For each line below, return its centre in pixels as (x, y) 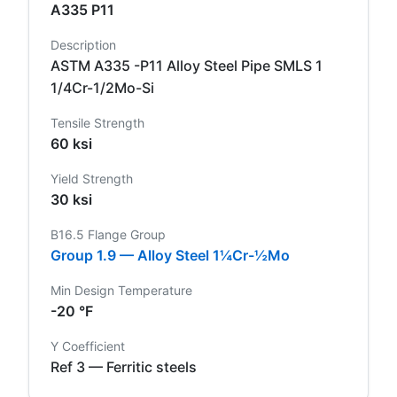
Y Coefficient (88, 346)
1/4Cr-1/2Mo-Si (102, 87)
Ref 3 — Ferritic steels (124, 366)
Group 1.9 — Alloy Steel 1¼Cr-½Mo (170, 255)
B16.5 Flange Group (108, 234)
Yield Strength (92, 178)
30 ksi (71, 199)
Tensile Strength (97, 122)
